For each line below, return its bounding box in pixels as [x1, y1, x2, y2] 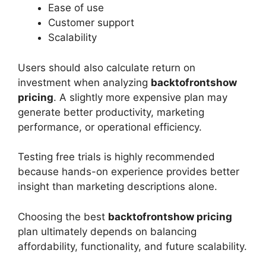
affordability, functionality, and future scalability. [18, 240, 247, 252]
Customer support [48, 17, 134, 29]
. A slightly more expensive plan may [53, 91, 227, 103]
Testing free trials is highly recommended [18, 151, 215, 163]
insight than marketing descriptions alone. [18, 180, 217, 193]
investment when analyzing [18, 76, 151, 88]
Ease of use [48, 2, 104, 14]
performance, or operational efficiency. [18, 121, 202, 133]
